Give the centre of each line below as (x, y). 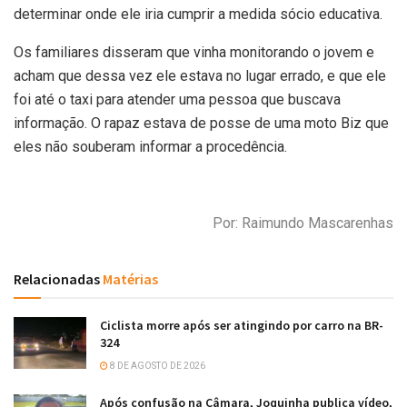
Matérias (129, 278)
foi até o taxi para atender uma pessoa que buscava (177, 99)
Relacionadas (57, 278)
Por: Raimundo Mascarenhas (303, 223)
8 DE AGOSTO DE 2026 (157, 365)
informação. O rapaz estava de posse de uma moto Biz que (201, 123)
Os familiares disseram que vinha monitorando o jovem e (194, 52)
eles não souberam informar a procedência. (150, 146)
